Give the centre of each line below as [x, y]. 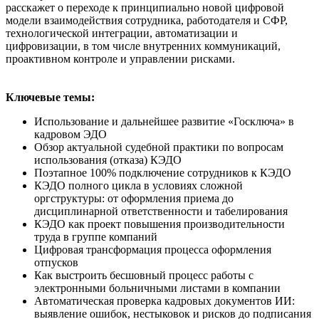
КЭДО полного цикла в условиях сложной [138, 185]
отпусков [56, 262]
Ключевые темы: [50, 97]
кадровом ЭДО [70, 134]
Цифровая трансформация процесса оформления [153, 249]
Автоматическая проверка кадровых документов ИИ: [164, 300]
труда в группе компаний [96, 236]
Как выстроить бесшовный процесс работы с [144, 275]
